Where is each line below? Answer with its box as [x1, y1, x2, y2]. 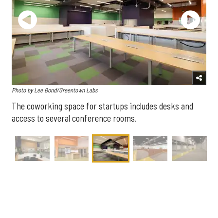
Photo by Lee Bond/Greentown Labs [12, 86, 98, 94]
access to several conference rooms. [12, 112, 137, 124]
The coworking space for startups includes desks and [12, 100, 193, 111]
